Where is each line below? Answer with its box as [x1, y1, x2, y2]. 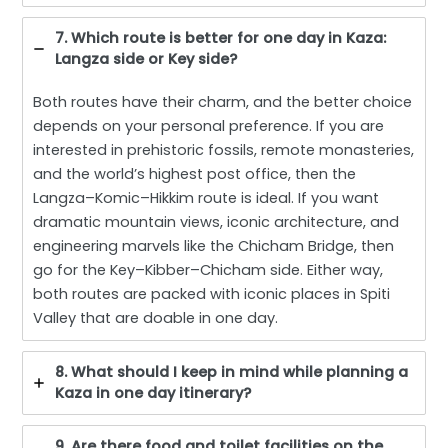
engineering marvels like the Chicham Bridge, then [33, 235, 395, 256]
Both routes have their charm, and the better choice [33, 91, 413, 112]
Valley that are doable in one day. [33, 307, 279, 328]
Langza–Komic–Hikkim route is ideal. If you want [33, 187, 380, 208]
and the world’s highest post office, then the [33, 163, 357, 184]
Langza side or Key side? [55, 48, 238, 69]
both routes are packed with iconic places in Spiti [33, 283, 391, 304]
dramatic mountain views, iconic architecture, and [33, 211, 400, 232]
